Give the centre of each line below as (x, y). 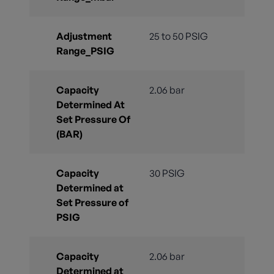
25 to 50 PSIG (179, 36)
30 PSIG (167, 173)
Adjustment (84, 36)
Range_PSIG (85, 51)
